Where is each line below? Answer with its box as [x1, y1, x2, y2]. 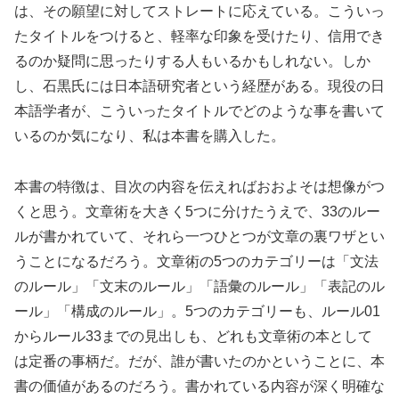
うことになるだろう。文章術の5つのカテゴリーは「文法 [14, 253, 379, 269]
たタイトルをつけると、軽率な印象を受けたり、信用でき [14, 28, 385, 44]
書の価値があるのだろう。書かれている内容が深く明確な [14, 378, 385, 394]
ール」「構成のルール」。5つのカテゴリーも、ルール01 [14, 303, 380, 319]
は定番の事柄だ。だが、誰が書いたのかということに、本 [14, 353, 385, 369]
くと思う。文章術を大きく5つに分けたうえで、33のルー [14, 203, 380, 219]
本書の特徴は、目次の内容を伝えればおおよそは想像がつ [14, 178, 385, 194]
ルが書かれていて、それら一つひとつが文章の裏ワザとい [14, 228, 385, 244]
